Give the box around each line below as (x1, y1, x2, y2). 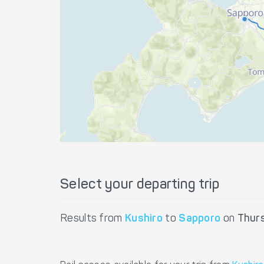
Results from (60, 214, 125, 225)
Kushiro (124, 214, 163, 225)
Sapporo (179, 214, 221, 225)
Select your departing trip (60, 178, 219, 192)
